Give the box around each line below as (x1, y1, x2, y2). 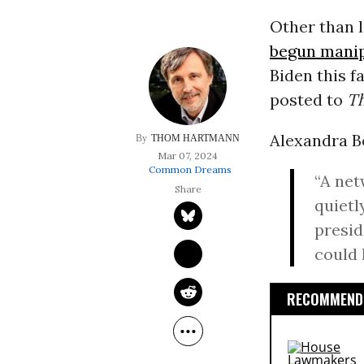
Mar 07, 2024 (158, 149, 219, 162)
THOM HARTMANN (151, 132, 240, 145)
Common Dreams (148, 163, 232, 176)
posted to (269, 89, 347, 110)
